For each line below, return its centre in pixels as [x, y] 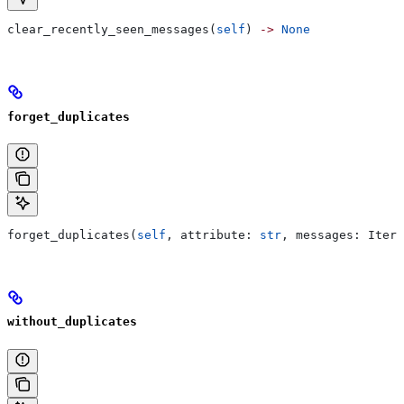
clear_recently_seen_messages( [112, 29]
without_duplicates [72, 322]
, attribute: [213, 234]
